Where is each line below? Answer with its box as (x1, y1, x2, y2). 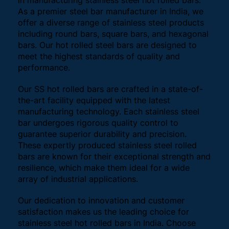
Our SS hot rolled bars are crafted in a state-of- (17, 84, 203, 95)
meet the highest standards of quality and (17, 51, 180, 62)
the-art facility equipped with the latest (17, 95, 170, 106)
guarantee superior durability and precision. (17, 129, 187, 140)
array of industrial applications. (17, 174, 138, 185)
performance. (17, 62, 70, 73)
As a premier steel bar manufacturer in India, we (17, 6, 203, 17)
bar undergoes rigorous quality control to (17, 118, 178, 128)
